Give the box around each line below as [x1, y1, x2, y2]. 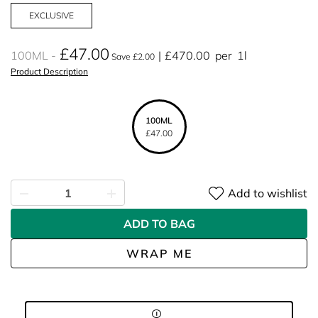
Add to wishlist [228, 185, 307, 200]
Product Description [11, 66, 88, 77]
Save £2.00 [109, 51, 155, 62]
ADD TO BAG [123, 216, 195, 231]
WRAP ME [126, 246, 192, 261]
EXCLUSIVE [29, 10, 74, 21]
